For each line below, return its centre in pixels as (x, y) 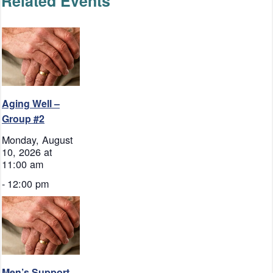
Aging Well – (31, 104)
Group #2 (23, 119)
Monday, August (37, 140)
